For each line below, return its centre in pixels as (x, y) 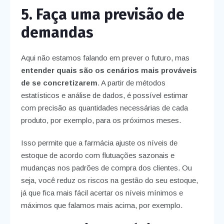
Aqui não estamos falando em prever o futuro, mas (105, 57)
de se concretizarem (59, 82)
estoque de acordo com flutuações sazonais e (97, 155)
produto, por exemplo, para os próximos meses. (101, 120)
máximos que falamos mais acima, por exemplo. (101, 205)
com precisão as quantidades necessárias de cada (104, 107)
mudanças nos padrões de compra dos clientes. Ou (106, 167)
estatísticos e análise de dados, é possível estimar (104, 95)
